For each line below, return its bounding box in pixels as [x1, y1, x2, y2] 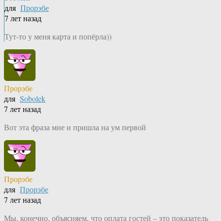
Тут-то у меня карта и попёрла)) [4, 31, 111, 42]
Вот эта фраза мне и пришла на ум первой [4, 122, 146, 133]
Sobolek [20, 93, 45, 104]
